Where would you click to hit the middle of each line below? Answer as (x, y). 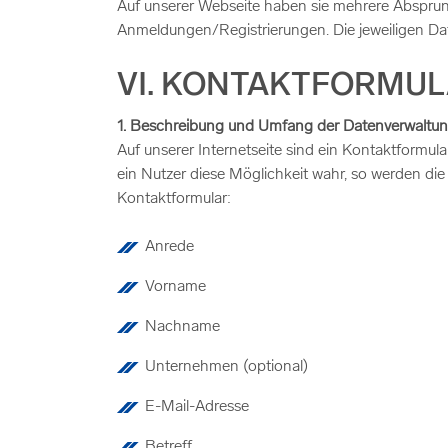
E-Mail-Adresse (197, 407)
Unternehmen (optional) (226, 367)
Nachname (182, 327)
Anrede (169, 247)
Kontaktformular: (174, 199)
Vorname (175, 287)
